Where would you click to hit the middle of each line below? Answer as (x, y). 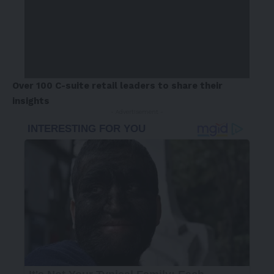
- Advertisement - (137, 112)
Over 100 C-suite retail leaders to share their (117, 86)
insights (31, 101)
